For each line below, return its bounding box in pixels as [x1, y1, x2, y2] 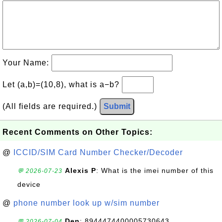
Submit [104, 102, 130, 111]
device [17, 180, 41, 188]
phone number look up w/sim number [13, 199, 160, 207]
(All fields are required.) [2, 102, 100, 111]
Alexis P [65, 166, 96, 174]
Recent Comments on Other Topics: [2, 128, 153, 136]
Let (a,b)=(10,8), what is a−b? [2, 80, 122, 89]
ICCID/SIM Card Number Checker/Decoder [13, 148, 183, 157]
